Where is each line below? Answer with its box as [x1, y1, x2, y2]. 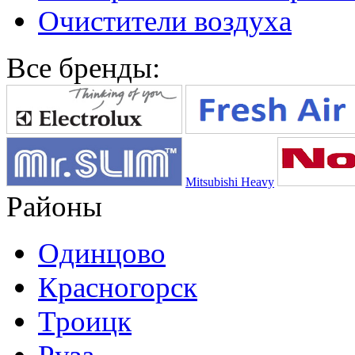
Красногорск [38, 271, 197, 304]
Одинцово [38, 237, 166, 270]
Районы [6, 190, 102, 223]
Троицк [38, 305, 132, 338]
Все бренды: [6, 52, 160, 85]
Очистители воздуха [38, 5, 292, 38]
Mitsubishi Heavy [185, 175, 274, 189]
